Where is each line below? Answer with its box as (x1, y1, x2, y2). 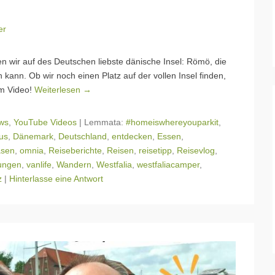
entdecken (112, 131, 152, 142)
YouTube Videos (14, 117, 77, 128)
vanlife (26, 160, 52, 170)
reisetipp (139, 145, 172, 156)
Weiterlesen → (34, 85, 91, 95)
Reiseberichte (48, 145, 102, 156)
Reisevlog (177, 145, 215, 156)
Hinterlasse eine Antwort (9, 174, 103, 184)
